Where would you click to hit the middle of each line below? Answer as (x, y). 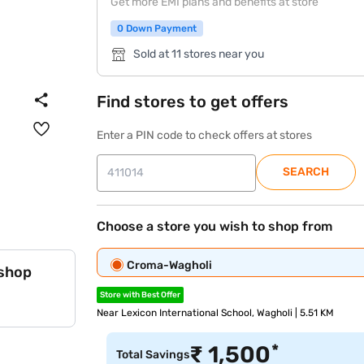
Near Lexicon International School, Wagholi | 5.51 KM (216, 313)
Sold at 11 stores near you (199, 54)
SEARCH (306, 172)
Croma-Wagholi (170, 265)
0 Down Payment (157, 28)
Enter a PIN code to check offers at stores (205, 135)
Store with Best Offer (141, 295)
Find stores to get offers (193, 102)
